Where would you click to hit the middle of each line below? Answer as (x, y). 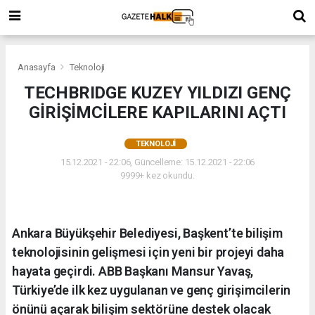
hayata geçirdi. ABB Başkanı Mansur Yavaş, (133, 271)
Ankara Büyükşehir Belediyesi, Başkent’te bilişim (147, 233)
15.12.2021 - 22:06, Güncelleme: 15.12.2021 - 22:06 (157, 162)
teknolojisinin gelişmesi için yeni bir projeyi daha (148, 252)
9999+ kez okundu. (157, 175)
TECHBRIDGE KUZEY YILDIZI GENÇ (157, 92)
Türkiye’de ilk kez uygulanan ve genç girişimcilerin (152, 290)
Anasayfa (38, 67)
